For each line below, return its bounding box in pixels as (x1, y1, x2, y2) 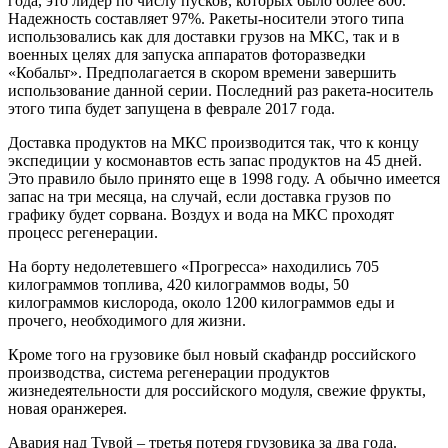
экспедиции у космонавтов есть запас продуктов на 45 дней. (8, 151, 422, 169)
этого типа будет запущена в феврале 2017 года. (8, 99, 335, 117)
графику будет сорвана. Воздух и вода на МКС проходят (8, 205, 394, 223)
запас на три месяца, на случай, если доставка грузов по (8, 187, 391, 205)
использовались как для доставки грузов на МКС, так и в (8, 27, 400, 45)
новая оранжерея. (8, 399, 127, 417)
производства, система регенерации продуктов (8, 363, 330, 381)
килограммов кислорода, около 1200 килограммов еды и (8, 293, 395, 311)
